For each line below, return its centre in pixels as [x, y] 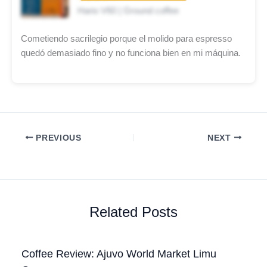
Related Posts [133, 212]
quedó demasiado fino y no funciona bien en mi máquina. [131, 53]
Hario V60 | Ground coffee [128, 10]
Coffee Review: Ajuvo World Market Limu [119, 253]
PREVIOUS [57, 138]
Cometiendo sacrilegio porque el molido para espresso [126, 38]
